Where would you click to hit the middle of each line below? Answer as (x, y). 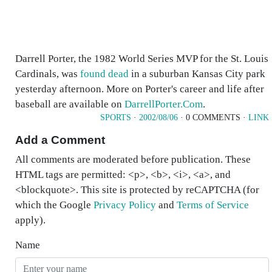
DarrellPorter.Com (164, 104)
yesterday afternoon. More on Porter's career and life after (140, 89)
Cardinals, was (48, 74)
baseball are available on (70, 104)
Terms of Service (213, 205)
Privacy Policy (125, 205)
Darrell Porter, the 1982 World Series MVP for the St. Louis (142, 59)
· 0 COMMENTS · (213, 117)
